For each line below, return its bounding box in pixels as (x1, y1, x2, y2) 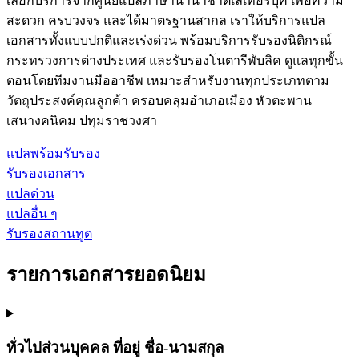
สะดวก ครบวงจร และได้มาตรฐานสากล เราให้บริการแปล (6, 13, 325, 27)
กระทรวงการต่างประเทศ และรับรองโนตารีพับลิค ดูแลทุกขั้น (6, 53, 343, 67)
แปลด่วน (6, 186, 54, 200)
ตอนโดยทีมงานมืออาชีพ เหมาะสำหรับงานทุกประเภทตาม (6, 73, 329, 87)
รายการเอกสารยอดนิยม (6, 264, 206, 286)
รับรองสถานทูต (6, 226, 92, 240)
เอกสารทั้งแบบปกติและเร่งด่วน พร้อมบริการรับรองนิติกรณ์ (6, 33, 332, 47)
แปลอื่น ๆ (6, 206, 58, 220)
